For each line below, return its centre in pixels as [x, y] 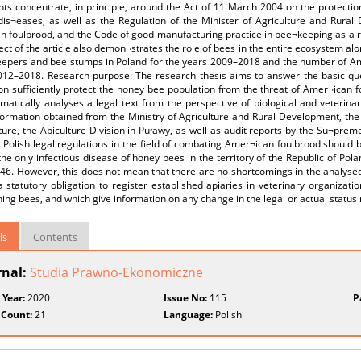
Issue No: [186, 298]
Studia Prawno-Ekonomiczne [116, 272]
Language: [189, 315]
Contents [55, 237]
